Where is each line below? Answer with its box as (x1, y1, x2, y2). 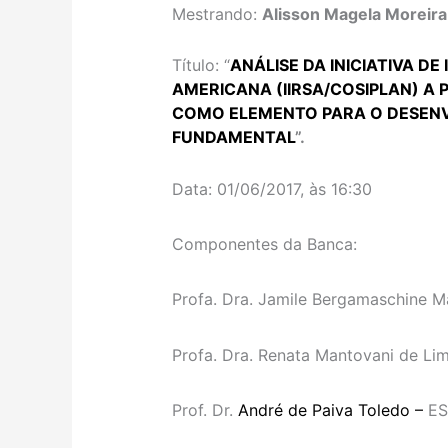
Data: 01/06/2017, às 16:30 (172, 178, 373, 199)
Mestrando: (172, 4, 263, 25)
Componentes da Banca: (172, 234, 358, 255)
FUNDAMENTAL (172, 126, 296, 147)
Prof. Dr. (172, 399, 239, 420)
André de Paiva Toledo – (238, 399, 429, 420)
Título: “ (172, 54, 231, 75)
